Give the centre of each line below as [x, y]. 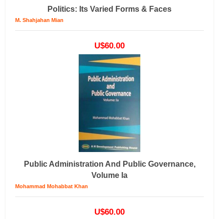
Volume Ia [109, 175]
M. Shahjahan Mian [39, 20]
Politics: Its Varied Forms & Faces [109, 9]
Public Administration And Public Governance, [109, 164]
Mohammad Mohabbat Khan [52, 186]
